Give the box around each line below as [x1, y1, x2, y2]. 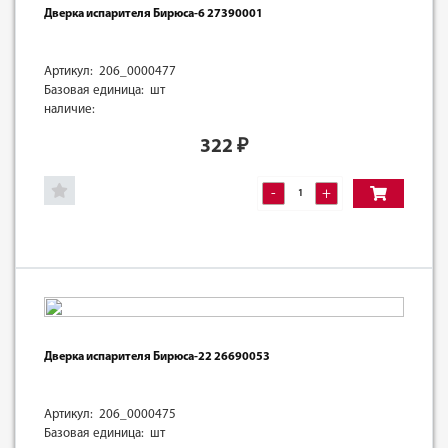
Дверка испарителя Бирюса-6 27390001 [44, 7, 263, 20]
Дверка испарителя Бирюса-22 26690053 [44, 350, 270, 363]
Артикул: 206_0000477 [44, 64, 176, 78]
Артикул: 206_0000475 [44, 407, 176, 421]
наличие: [44, 102, 95, 116]
